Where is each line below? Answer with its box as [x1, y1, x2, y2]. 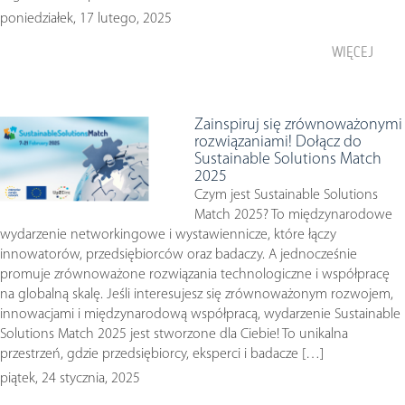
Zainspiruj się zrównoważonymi [194, 117, 402, 134]
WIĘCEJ [332, 43, 373, 61]
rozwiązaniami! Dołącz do [194, 134, 362, 151]
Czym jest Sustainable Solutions [194, 188, 378, 202]
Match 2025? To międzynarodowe [194, 208, 392, 222]
